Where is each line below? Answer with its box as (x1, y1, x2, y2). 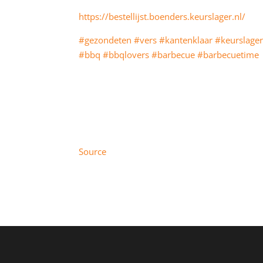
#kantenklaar (159, 33, 213, 46)
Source (79, 145, 107, 157)
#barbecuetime (197, 48, 259, 60)
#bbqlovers (103, 48, 150, 60)
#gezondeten (79, 33, 132, 46)
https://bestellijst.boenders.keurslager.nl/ (79, 10, 246, 22)
